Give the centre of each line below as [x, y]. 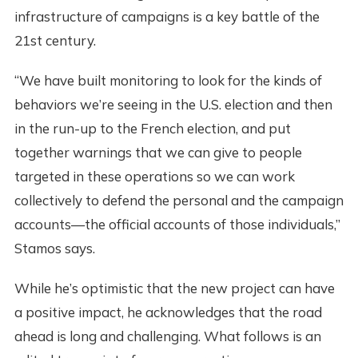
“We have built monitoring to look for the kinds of [168, 81]
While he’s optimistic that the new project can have [174, 288]
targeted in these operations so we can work [154, 177]
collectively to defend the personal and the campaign [179, 201]
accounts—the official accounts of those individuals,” [177, 225]
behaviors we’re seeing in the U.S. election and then [173, 105]
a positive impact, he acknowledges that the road [168, 312]
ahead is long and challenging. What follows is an [167, 336]
